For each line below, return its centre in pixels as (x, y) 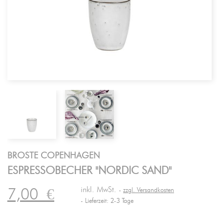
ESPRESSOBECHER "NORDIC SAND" (89, 171)
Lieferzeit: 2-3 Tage (108, 201)
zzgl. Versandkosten (149, 190)
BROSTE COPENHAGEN (54, 156)
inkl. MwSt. (100, 190)
